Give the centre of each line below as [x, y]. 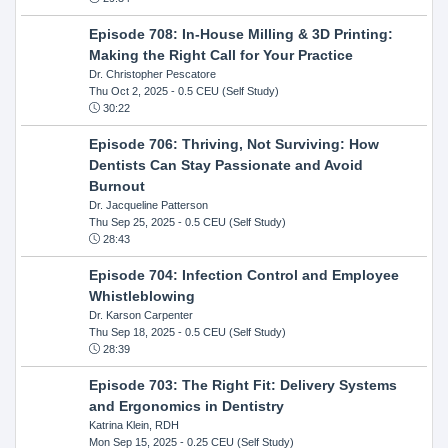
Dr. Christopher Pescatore [152, 73]
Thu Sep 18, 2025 [131, 331]
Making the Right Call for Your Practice [220, 54]
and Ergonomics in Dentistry [186, 405]
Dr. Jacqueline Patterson [148, 204]
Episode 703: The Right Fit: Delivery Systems [242, 384]
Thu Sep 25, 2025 [131, 221]
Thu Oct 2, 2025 [128, 90]
